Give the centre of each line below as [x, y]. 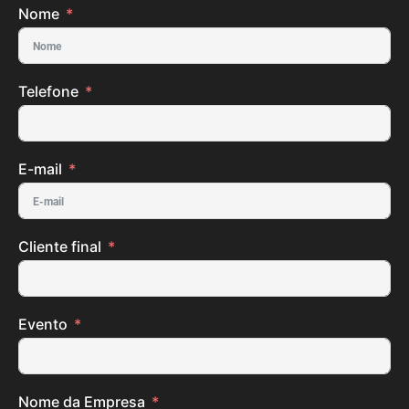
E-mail [40, 169]
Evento [43, 325]
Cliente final [60, 247]
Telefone [48, 92]
